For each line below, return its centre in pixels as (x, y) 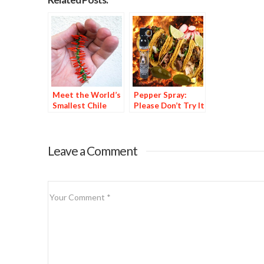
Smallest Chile (79, 106)
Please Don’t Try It (169, 106)
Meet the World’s (86, 95)
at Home (149, 116)
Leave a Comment (92, 151)
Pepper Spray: (160, 95)
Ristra (64, 116)
